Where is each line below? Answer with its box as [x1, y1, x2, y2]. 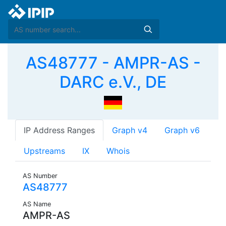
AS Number [23, 172, 58, 180]
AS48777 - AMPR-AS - [25, 53, 201, 73]
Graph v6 [164, 125, 200, 136]
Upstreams [24, 146, 65, 156]
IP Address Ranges [24, 125, 95, 136]
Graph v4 [112, 125, 147, 136]
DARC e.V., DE [60, 72, 166, 92]
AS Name [23, 200, 51, 208]
